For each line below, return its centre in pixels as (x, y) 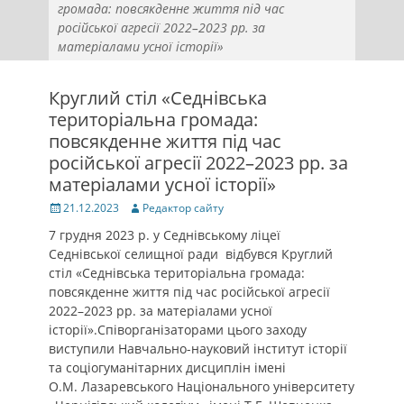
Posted (65, 207)
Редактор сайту (183, 208)
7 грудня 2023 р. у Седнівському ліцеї (165, 235)
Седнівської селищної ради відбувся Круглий (191, 254)
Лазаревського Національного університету (218, 386)
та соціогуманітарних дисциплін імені (167, 367)
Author (144, 207)
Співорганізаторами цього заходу (202, 330)
